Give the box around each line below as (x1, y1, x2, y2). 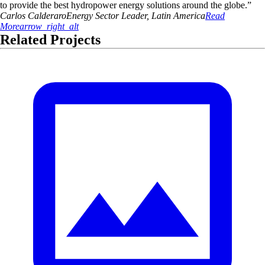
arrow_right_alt (20, 21, 79, 31)
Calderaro (28, 11, 66, 21)
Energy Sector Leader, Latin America (66, 11, 205, 21)
